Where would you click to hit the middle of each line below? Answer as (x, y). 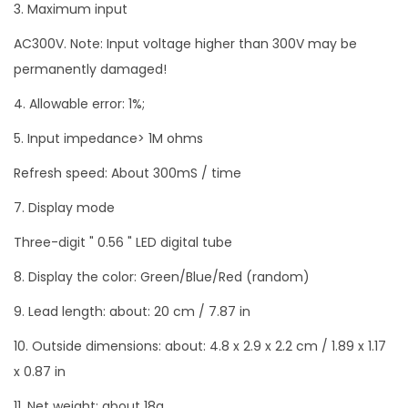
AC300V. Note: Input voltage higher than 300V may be (185, 43)
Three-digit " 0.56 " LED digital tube (123, 242)
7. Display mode (64, 207)
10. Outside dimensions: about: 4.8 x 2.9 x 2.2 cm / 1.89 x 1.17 (200, 346)
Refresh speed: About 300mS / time (127, 173)
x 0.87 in (40, 371)
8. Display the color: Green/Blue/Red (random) (162, 276)
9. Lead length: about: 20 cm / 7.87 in (132, 311)
